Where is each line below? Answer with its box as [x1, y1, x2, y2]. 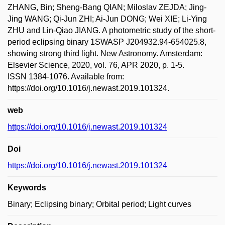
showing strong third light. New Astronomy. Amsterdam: [8, 49, 202, 58]
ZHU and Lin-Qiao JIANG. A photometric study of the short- [8, 26, 215, 35]
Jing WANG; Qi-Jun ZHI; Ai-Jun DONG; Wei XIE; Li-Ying [8, 15, 207, 23]
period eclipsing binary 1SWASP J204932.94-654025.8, [8, 38, 206, 46]
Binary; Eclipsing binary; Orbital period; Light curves [8, 200, 191, 208]
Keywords [8, 183, 46, 192]
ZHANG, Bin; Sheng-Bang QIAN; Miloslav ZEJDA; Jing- [8, 3, 206, 12]
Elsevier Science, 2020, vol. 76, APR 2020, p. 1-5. [8, 61, 184, 69]
